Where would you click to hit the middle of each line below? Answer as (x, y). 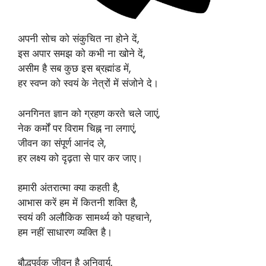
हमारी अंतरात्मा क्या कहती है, (69, 188)
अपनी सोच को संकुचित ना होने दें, (78, 39)
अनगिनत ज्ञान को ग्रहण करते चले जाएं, (89, 113)
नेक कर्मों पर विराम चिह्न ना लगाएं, (77, 128)
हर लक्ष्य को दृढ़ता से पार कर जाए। (80, 158)
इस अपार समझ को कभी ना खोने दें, (81, 53)
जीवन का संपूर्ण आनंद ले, (62, 143)
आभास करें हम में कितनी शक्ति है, (77, 202)
